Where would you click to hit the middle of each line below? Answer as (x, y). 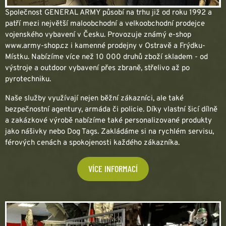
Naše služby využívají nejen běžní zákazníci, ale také (94, 98)
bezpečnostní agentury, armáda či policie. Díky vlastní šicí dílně (111, 109)
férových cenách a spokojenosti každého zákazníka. (92, 143)
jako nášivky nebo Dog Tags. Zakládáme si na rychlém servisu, (109, 132)
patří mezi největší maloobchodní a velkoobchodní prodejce (105, 24)
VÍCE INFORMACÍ (113, 169)
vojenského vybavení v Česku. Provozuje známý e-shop (98, 35)
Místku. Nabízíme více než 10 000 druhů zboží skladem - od (106, 57)
